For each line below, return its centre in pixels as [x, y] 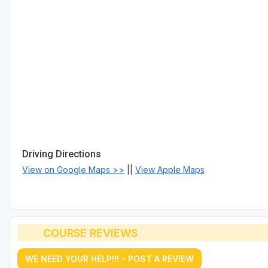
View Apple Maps [170, 170]
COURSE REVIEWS [90, 233]
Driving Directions [62, 154]
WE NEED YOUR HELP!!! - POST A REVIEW [109, 259]
